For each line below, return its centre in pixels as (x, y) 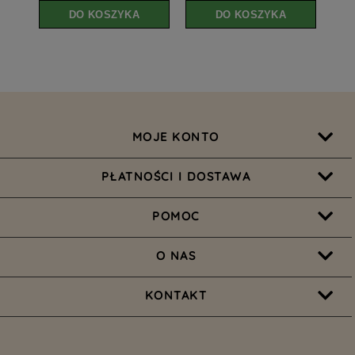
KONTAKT (176, 295)
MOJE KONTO (176, 136)
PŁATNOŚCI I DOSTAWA (176, 176)
